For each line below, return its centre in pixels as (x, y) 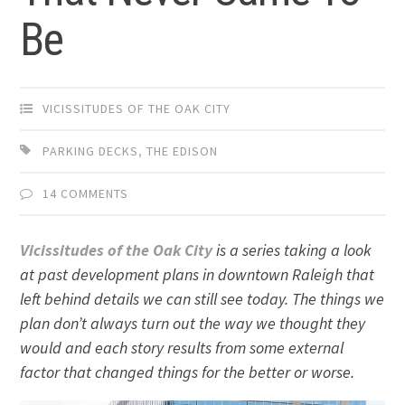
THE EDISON (183, 151)
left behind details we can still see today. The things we (202, 299)
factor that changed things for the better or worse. (188, 372)
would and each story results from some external (182, 348)
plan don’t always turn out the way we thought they (193, 324)
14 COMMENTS (86, 194)
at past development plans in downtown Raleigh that (198, 275)
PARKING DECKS (91, 151)
